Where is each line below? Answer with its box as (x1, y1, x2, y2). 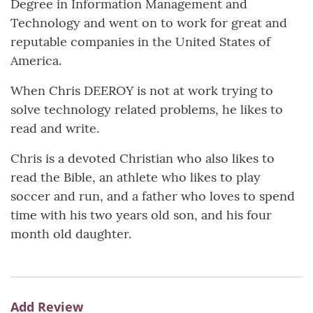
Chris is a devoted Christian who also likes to (10, 150, 275, 167)
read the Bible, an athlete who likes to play (10, 169, 261, 186)
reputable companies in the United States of (10, 34, 270, 50)
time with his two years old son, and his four (10, 207, 272, 224)
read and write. (10, 120, 99, 137)
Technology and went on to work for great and (10, 15, 287, 31)
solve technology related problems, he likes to (10, 101, 283, 118)
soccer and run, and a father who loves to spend (10, 188, 295, 205)
